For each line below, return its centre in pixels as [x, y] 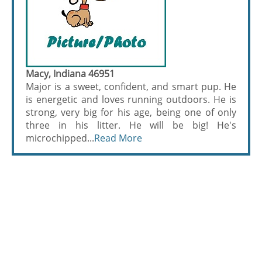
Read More [118, 138]
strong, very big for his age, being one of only [131, 112]
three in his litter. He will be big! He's [131, 125]
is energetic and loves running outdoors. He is [131, 99]
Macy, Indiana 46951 [70, 74]
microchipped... [60, 138]
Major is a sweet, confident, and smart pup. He [131, 87]
